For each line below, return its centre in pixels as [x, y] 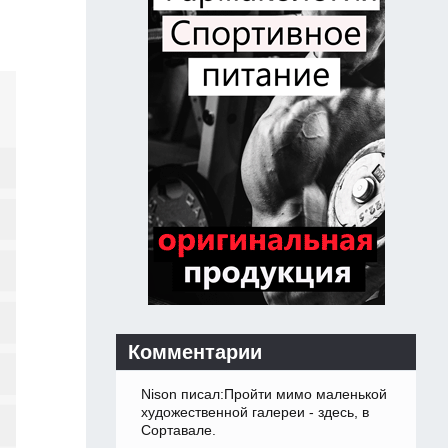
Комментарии [195, 352]
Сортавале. [178, 430]
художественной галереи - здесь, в [255, 412]
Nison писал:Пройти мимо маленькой [264, 394]
